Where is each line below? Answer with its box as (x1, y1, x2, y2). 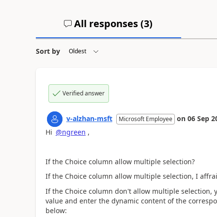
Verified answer (62, 89, 105, 97)
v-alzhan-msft (66, 113, 112, 123)
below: (45, 205, 67, 215)
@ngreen (55, 127, 86, 137)
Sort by (35, 46, 60, 56)
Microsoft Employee (118, 114, 172, 123)
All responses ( (72, 16, 144, 30)
